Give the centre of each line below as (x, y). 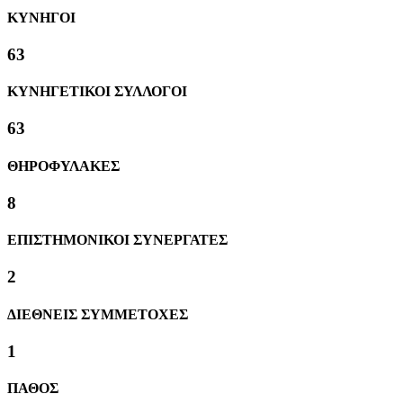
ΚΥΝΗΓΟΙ (41, 17)
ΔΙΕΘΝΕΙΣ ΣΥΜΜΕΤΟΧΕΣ (98, 314)
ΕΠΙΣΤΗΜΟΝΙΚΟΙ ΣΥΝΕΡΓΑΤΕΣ (117, 240)
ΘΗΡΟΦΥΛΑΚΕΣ (63, 166)
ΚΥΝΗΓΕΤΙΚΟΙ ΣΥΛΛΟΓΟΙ (97, 92)
